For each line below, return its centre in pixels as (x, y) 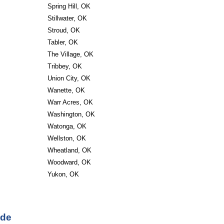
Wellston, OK (66, 138)
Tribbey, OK (64, 66)
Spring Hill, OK (69, 6)
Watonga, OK (67, 126)
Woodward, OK (69, 162)
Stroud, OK (63, 30)
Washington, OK (71, 114)
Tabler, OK (62, 42)
